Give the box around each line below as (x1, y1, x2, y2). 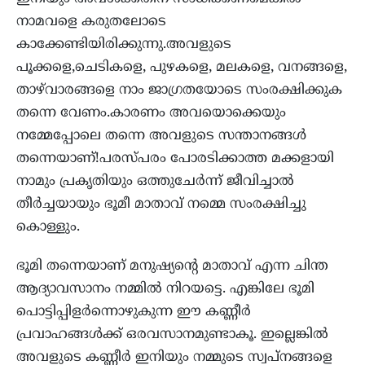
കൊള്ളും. (16, 218, 80, 236)
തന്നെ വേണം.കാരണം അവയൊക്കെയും (16, 103, 286, 122)
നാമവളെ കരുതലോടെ (16, 12, 166, 31)
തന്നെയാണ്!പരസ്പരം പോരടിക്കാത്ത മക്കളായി (16, 149, 334, 168)
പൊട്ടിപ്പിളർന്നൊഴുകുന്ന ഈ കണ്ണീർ (16, 302, 251, 321)
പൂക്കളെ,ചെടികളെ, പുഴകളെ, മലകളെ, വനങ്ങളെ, (16, 58, 347, 77)
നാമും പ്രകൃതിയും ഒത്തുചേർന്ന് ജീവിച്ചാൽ (16, 172, 294, 191)
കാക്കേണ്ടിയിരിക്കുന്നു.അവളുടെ (16, 35, 231, 54)
